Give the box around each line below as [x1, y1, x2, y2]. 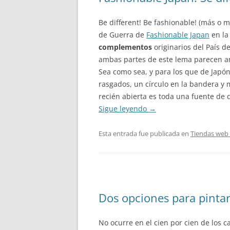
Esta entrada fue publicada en [99, 129, 190, 138]
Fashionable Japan [146, 30, 209, 40]
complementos [99, 42, 152, 52]
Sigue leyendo [99, 104, 149, 113]
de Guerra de [99, 30, 146, 40]
